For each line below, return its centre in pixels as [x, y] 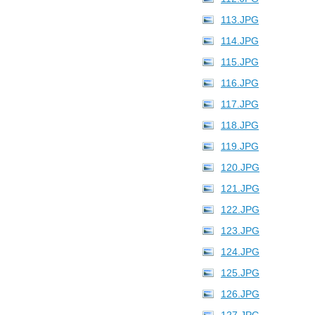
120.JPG [240, 167]
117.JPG [240, 104]
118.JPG [240, 125]
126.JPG [240, 294]
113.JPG [240, 20]
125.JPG [240, 273]
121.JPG [240, 188]
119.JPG [240, 146]
